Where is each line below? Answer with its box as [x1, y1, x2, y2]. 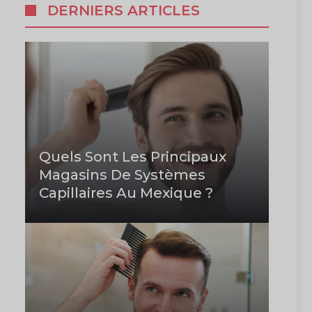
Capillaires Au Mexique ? [39, 185, 213, 202]
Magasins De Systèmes [39, 166, 205, 184]
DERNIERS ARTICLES [47, 2, 200, 19]
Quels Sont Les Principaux [39, 148, 226, 166]
